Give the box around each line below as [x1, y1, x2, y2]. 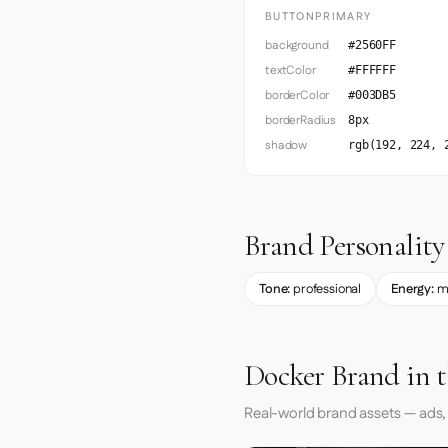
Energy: [391, 279, 435, 298]
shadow [265, 136, 308, 154]
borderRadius [265, 111, 337, 129]
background [265, 36, 329, 54]
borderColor [265, 86, 330, 104]
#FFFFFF [348, 62, 396, 77]
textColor [265, 61, 316, 79]
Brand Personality [244, 226, 445, 264]
